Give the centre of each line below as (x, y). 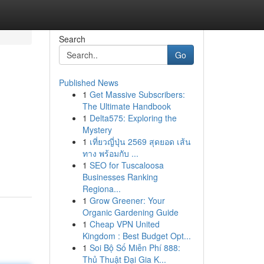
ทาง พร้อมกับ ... (110, 153)
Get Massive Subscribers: (137, 94)
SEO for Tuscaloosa (126, 165)
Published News (88, 82)
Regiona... (101, 189)
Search (72, 39)
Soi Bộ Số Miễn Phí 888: (135, 247)
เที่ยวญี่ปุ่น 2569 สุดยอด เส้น (140, 141)
